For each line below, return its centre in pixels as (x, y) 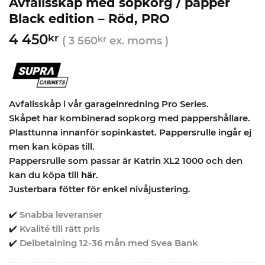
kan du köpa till (45, 174)
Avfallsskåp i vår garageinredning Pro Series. (109, 104)
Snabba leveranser (61, 215)
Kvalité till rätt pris (60, 229)
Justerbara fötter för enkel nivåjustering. (100, 189)
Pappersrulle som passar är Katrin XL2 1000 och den (126, 160)
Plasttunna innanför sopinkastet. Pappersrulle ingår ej (130, 132)
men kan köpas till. (52, 146)
